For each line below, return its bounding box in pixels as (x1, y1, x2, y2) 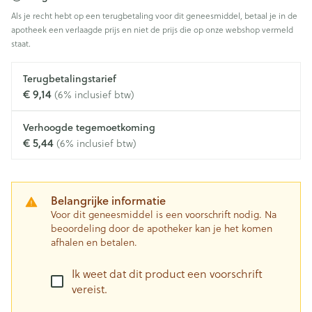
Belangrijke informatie (51, 192, 166, 208)
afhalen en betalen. (51, 235, 137, 249)
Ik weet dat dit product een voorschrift (72, 266, 263, 281)
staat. (11, 38, 31, 49)
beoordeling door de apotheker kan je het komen (51, 221, 272, 235)
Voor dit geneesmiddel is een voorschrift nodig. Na (51, 208, 276, 221)
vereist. (72, 281, 107, 297)
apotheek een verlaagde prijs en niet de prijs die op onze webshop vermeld (11, 24, 293, 36)
